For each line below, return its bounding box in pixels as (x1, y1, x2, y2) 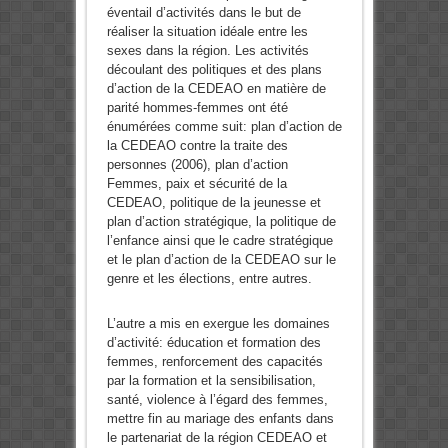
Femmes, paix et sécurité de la (106, 175, 287, 191)
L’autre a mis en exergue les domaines (106, 315, 330, 331)
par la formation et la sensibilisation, (106, 372, 316, 388)
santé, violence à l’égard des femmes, (106, 391, 328, 407)
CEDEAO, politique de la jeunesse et (106, 194, 321, 210)
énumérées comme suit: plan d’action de (106, 118, 342, 134)
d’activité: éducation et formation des (106, 334, 321, 350)
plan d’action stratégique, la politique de (106, 213, 336, 229)
